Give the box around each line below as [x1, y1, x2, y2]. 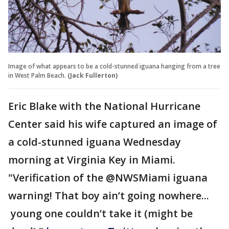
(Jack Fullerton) [67, 71, 118, 80]
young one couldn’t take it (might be [8, 207, 193, 221]
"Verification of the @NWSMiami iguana [8, 171, 208, 185]
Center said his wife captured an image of [8, 117, 217, 131]
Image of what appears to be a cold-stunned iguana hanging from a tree [8, 62, 220, 71]
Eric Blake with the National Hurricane [8, 99, 200, 113]
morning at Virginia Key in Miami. [8, 153, 178, 167]
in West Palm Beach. [8, 71, 66, 80]
